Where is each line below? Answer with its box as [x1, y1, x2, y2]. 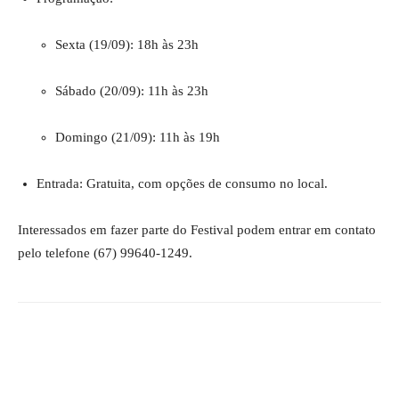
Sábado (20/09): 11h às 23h [55, 83, 208, 98]
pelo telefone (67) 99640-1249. [18, 245, 192, 260]
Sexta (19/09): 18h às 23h [55, 37, 199, 52]
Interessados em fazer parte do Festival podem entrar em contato [18, 222, 376, 237]
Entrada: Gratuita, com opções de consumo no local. [37, 175, 328, 191]
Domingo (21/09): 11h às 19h [55, 129, 220, 144]
